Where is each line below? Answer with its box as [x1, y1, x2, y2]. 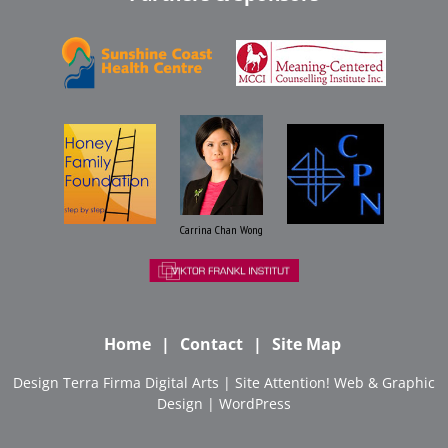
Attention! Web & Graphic [264, 373, 435, 393]
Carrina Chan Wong [179, 221, 263, 237]
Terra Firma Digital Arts [63, 373, 219, 393]
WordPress [219, 394, 291, 414]
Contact [179, 333, 243, 355]
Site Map [271, 333, 341, 355]
